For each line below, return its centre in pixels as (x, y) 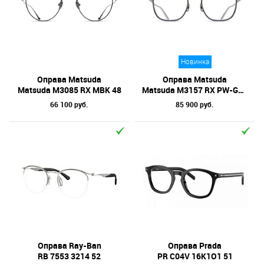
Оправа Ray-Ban (69, 245)
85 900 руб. (195, 104)
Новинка (195, 62)
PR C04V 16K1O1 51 (195, 256)
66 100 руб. (69, 104)
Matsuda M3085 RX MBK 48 (69, 90)
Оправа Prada (195, 245)
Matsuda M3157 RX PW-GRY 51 (190, 90)
